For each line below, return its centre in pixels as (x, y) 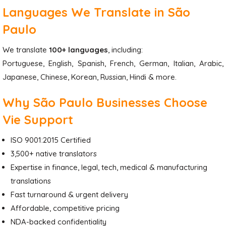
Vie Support (38, 120)
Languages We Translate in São (96, 12)
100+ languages (78, 50)
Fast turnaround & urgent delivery (69, 194)
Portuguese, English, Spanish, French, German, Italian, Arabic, (113, 63)
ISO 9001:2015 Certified (51, 140)
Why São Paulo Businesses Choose (105, 102)
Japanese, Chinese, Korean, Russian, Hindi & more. (90, 77)
